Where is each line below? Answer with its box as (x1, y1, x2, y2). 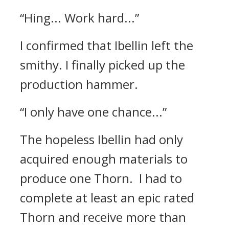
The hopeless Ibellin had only (20, 131, 183, 148)
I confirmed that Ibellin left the (20, 37, 193, 54)
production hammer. (20, 76, 138, 93)
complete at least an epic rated (20, 189, 194, 206)
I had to (139, 170, 182, 187)
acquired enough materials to (20, 150, 188, 167)
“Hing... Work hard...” (20, 9, 139, 26)
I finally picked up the (65, 56, 185, 73)
